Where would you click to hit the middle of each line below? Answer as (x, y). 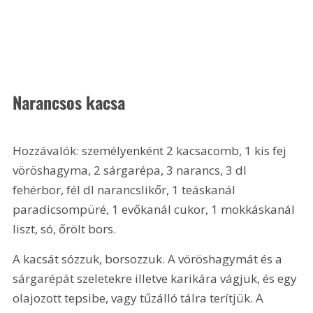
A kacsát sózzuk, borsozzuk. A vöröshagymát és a (149, 259)
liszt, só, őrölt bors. (66, 228)
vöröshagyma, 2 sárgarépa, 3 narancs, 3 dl (131, 170)
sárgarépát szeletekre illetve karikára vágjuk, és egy (156, 279)
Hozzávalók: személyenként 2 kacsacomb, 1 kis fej (151, 150)
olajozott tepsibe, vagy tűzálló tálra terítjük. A (140, 298)
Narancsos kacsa (69, 102)
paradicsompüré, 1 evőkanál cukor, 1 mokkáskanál (155, 209)
